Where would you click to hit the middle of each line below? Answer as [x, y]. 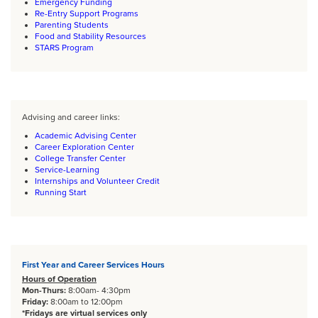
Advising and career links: [71, 117]
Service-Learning [67, 170]
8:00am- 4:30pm [99, 291]
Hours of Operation [59, 279]
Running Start [61, 193]
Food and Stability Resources [91, 37]
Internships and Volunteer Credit [97, 181]
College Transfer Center [80, 159]
